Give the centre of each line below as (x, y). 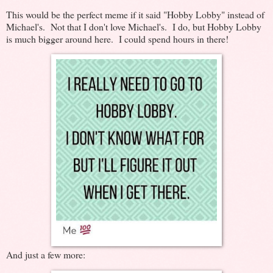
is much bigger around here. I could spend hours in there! (120, 38)
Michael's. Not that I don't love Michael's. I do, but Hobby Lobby (134, 26)
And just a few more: (46, 255)
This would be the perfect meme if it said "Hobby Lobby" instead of (135, 14)
